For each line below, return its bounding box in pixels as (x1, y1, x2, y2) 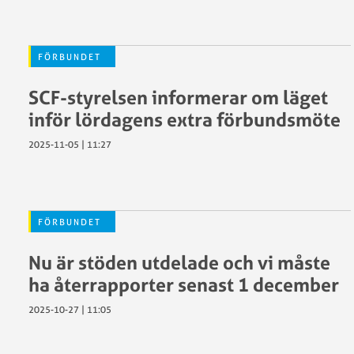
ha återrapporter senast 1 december (28, 273, 339, 296)
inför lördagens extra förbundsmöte (28, 107, 341, 131)
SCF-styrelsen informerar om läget (28, 85, 328, 109)
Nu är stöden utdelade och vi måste (28, 250, 330, 274)
